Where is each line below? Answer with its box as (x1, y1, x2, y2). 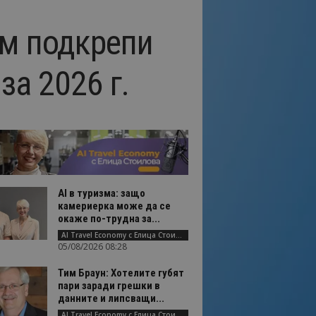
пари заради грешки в (57, 279, 160, 292)
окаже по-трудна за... (57, 212, 160, 225)
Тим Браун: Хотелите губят (57, 267, 184, 279)
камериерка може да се (57, 200, 171, 212)
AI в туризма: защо (57, 187, 145, 200)
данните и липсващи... (57, 292, 164, 305)
